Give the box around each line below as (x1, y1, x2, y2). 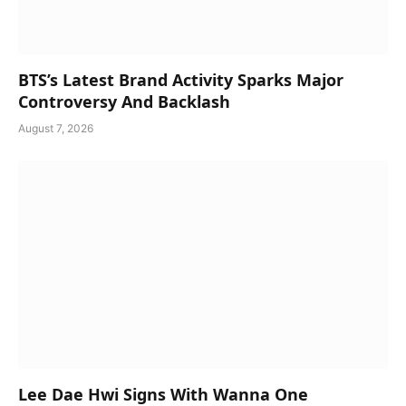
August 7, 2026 (18, 121, 93, 136)
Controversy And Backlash (18, 91, 230, 113)
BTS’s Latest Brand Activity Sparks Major (18, 69, 343, 92)
